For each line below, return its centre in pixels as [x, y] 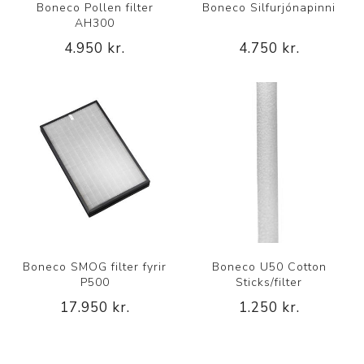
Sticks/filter [269, 282]
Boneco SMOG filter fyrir [95, 266]
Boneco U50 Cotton [269, 266]
